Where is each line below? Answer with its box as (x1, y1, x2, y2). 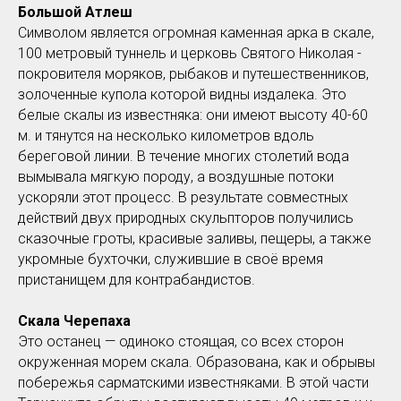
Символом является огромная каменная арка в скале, (18, 23, 374, 41)
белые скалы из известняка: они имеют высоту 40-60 (18, 106, 368, 124)
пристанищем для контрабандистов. (18, 270, 255, 288)
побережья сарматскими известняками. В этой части (18, 373, 369, 391)
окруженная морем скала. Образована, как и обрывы (18, 353, 375, 371)
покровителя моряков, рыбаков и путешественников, (18, 64, 369, 82)
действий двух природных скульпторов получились (18, 209, 354, 226)
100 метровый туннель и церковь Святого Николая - (18, 44, 362, 62)
